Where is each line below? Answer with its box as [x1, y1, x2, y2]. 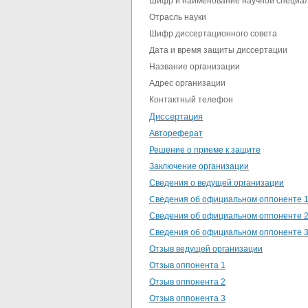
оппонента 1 [174, 261, 225, 271]
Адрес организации [149, 78, 225, 89]
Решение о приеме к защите [149, 145, 261, 155]
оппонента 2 [174, 277, 225, 287]
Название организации [149, 62, 240, 72]
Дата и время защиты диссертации [149, 45, 287, 56]
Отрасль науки [149, 12, 206, 23]
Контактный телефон [149, 95, 233, 105]
